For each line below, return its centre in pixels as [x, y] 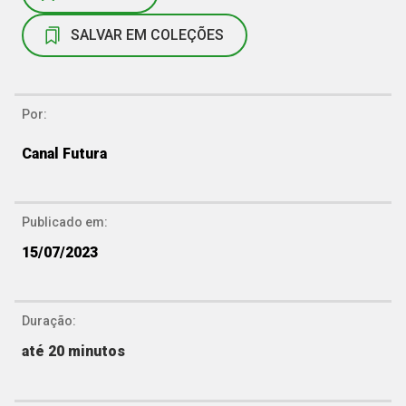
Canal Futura [64, 153]
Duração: [49, 320]
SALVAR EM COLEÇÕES [147, 34]
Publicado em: [65, 222]
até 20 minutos [73, 351]
